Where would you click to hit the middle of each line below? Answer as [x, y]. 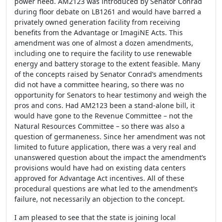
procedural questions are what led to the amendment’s [106, 189]
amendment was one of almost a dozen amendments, [104, 43]
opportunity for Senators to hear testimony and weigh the [111, 95]
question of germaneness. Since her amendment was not [110, 137]
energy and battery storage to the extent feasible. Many [107, 64]
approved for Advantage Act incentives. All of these [99, 178]
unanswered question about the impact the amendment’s [110, 157]
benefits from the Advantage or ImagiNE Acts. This [99, 32]
